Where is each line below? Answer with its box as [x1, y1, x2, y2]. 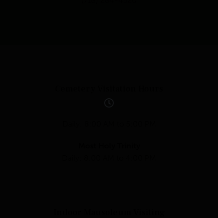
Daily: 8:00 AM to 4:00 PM [62, 153, 156, 163]
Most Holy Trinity [78, 141, 140, 150]
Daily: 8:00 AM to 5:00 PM [62, 119, 156, 128]
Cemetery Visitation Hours [55, 83, 163, 94]
